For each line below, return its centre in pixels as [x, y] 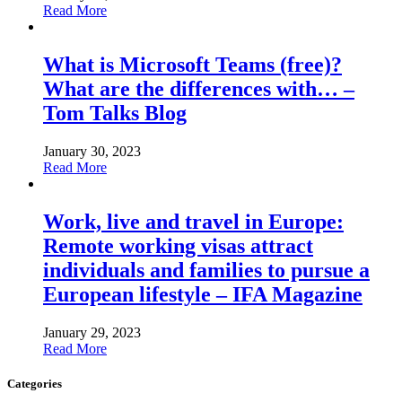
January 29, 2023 [92, 333]
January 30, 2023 [92, 152]
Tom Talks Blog [115, 114]
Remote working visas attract [178, 246]
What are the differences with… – [199, 89]
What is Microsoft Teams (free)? [192, 65]
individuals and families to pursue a [206, 271]
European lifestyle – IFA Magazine [203, 295]
